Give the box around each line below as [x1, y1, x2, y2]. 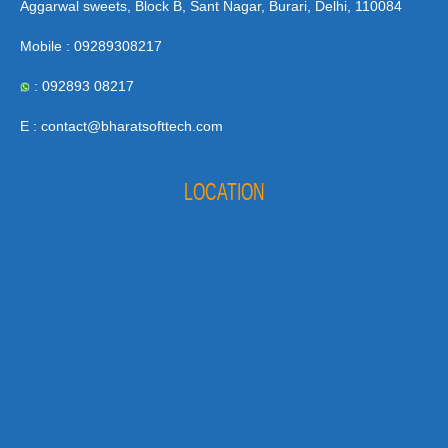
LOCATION [183, 177, 265, 205]
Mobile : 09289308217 [20, 38, 162, 55]
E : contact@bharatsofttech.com [20, 118, 223, 135]
